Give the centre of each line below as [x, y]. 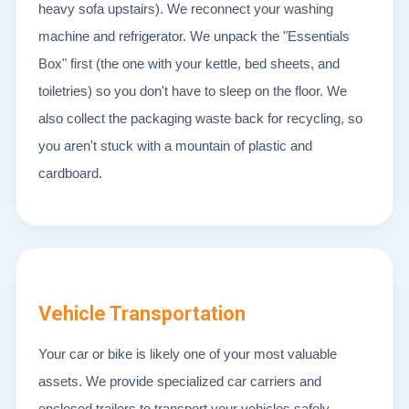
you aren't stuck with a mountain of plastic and [175, 146]
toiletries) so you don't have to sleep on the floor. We [193, 91]
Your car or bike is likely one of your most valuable [188, 354]
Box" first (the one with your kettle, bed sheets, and [189, 63]
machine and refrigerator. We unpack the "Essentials [194, 36]
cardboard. [70, 173]
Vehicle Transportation [142, 314]
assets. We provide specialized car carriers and [180, 381]
